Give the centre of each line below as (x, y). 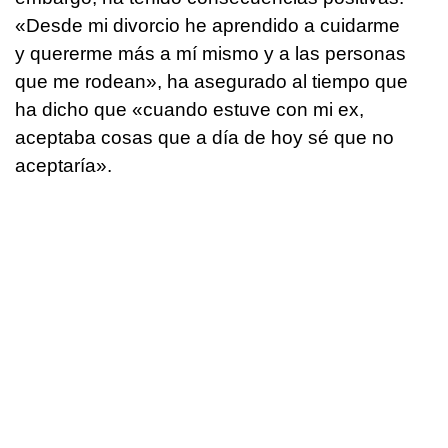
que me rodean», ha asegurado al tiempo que (211, 81)
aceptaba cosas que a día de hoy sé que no (204, 137)
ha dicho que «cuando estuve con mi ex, (189, 109)
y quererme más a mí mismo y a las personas (210, 53)
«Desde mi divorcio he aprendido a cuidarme (207, 25)
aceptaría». (63, 165)
